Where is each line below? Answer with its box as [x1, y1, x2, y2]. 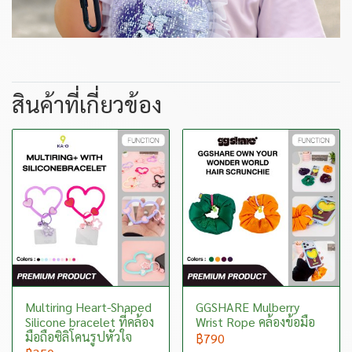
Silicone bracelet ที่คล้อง [25, 313, 154, 330]
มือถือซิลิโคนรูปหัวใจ [25, 328, 132, 345]
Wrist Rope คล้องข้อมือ [196, 313, 315, 330]
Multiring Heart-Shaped [25, 299, 152, 315]
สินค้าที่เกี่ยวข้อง [12, 89, 162, 119]
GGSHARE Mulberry [196, 299, 299, 315]
